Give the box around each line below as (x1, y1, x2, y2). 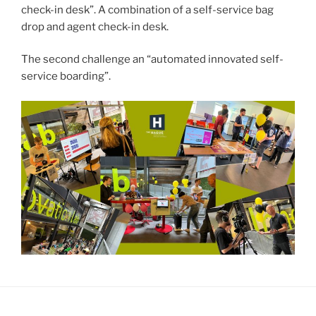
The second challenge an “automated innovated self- (21, 53, 284, 66)
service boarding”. (21, 70, 113, 83)
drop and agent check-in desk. (21, 20, 171, 33)
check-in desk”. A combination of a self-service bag (21, 3, 274, 16)
